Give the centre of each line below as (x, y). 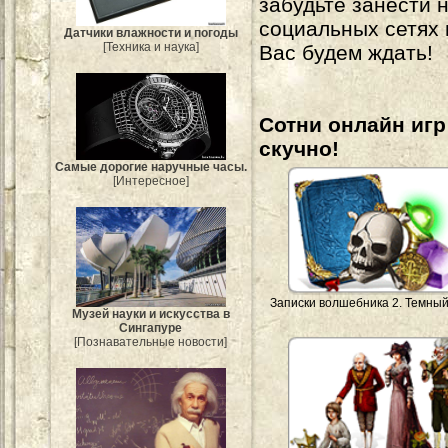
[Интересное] (151, 181)
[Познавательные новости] (151, 341)
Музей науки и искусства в (151, 313)
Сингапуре (151, 327)
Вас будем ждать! (346, 52)
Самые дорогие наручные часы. (151, 167)
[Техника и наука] (151, 46)
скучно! (299, 148)
